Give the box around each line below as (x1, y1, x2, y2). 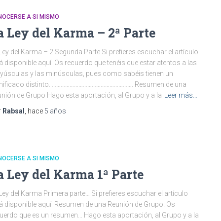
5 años (44, 107, 66, 115)
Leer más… (164, 91, 197, 99)
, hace (25, 107, 44, 115)
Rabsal (2, 107, 25, 115)
